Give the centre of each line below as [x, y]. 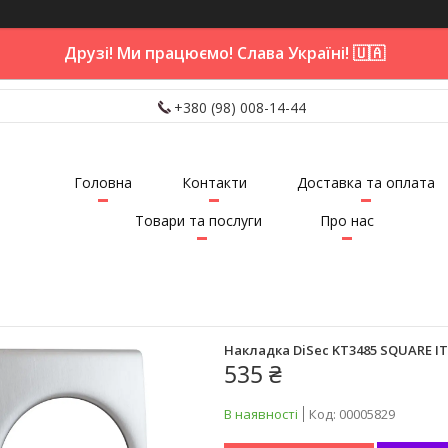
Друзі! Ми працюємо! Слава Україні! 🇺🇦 [224, 53]
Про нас [346, 221]
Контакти [214, 183]
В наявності [261, 413]
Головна [102, 183]
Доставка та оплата [365, 183]
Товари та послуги [198, 221]
